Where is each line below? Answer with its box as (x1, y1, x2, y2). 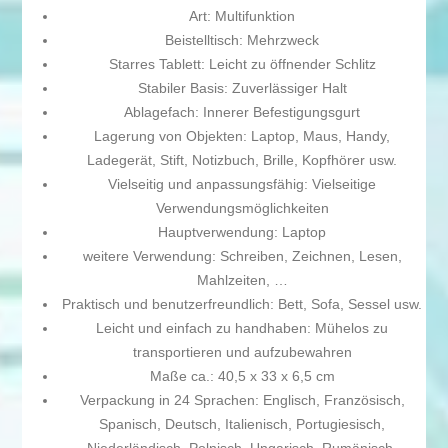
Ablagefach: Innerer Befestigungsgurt (124, 104, 360, 121)
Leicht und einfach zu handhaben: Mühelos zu (96, 320, 388, 337)
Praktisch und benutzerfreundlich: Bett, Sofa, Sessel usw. (62, 296, 422, 313)
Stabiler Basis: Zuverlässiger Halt (137, 80, 347, 97)
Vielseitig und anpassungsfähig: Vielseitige (108, 176, 376, 193)
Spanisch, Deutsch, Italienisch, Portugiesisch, (99, 416, 385, 433)
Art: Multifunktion (189, 8, 295, 25)
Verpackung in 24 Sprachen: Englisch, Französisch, (79, 392, 405, 409)
